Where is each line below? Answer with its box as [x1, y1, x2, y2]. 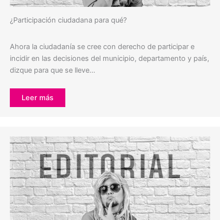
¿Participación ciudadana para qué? [10, 16, 127, 25]
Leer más [22, 93, 54, 103]
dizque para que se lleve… [10, 66, 95, 75]
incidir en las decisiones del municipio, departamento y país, [10, 54, 209, 63]
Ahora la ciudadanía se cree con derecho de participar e [10, 42, 194, 52]
